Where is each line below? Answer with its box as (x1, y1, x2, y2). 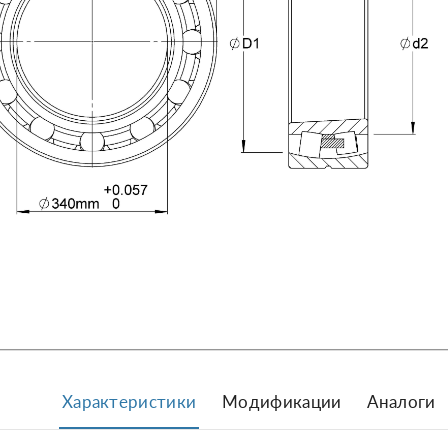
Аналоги (367, 390, 436, 412)
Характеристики (61, 390, 197, 412)
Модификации (222, 390, 342, 412)
